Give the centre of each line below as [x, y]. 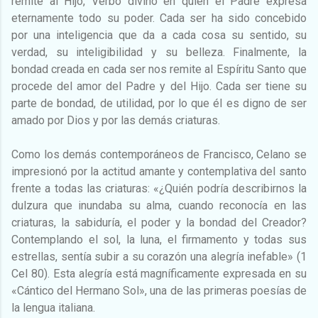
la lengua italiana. [53, 307]
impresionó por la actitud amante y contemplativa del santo [159, 171]
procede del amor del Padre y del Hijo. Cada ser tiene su [159, 86]
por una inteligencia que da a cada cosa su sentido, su [159, 35]
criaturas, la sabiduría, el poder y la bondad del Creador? [159, 222]
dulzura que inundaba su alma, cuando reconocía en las [159, 205]
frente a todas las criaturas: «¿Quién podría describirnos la [159, 188]
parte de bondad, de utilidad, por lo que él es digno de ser [159, 103]
